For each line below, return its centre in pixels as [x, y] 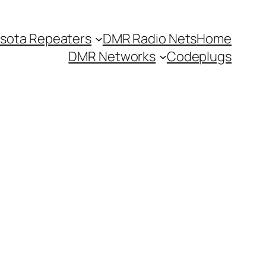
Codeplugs [199, 56]
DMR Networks [112, 56]
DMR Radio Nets [150, 39]
